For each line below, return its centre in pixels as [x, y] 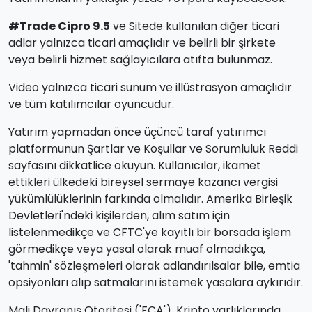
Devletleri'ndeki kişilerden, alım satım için [119, 216]
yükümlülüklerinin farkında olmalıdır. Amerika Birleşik [150, 199]
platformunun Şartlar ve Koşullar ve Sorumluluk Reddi [153, 149]
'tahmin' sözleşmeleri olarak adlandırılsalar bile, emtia [154, 266]
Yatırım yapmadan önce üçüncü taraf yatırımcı [137, 132]
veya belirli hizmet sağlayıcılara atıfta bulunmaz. [140, 60]
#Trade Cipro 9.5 [59, 26]
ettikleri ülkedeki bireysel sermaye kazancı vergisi [143, 182]
